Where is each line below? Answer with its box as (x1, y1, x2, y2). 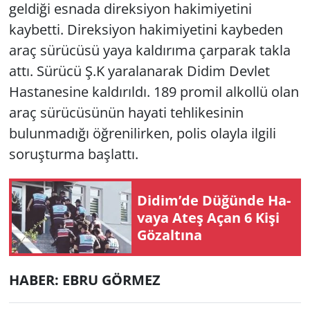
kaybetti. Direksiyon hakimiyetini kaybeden (8, 20, 283, 39)
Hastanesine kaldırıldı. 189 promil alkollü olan (8, 82, 299, 102)
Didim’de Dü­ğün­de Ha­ (137, 190, 291, 210)
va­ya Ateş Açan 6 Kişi (137, 208, 280, 227)
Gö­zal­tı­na (137, 225, 202, 244)
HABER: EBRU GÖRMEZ (8, 271, 161, 290)
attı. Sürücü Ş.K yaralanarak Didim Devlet (8, 62, 270, 81)
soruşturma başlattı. (8, 145, 138, 164)
